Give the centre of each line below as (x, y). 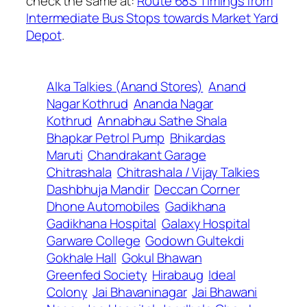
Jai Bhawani (225, 292)
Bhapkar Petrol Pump (106, 138)
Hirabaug (178, 275)
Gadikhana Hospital (102, 224)
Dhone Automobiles (103, 207)
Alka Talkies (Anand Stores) (125, 87)
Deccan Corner (197, 189)
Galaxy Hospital (206, 224)
